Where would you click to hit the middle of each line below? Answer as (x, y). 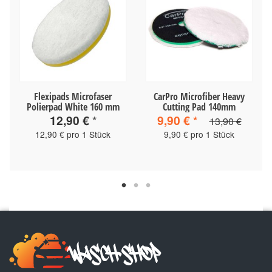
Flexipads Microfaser (73, 96)
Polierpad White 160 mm (73, 107)
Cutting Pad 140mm (199, 107)
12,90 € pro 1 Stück (73, 134)
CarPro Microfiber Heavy (199, 96)
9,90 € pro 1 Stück (199, 134)
